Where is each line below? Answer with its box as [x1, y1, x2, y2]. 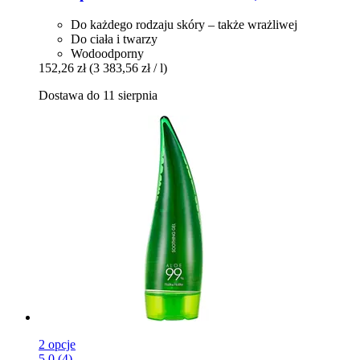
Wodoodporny [71, 47, 144, 61]
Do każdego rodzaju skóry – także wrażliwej [71, 18, 297, 32]
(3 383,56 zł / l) [89, 61, 167, 76]
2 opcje [39, 337, 76, 352]
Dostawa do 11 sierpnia [39, 88, 157, 103]
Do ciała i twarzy [71, 32, 157, 47]
